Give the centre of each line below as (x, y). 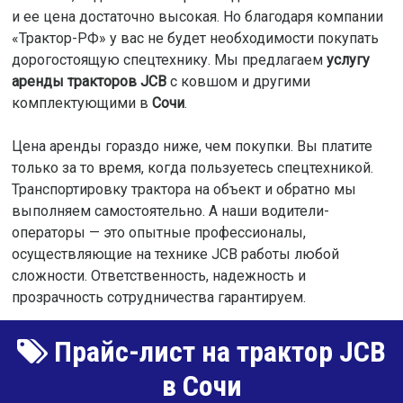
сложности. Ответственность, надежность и (158, 276)
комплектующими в (81, 103)
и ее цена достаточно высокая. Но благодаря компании (197, 17)
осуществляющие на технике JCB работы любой (175, 255)
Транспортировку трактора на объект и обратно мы (184, 190)
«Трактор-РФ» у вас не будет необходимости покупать (195, 39)
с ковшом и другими (238, 82)
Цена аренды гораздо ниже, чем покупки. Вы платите (192, 147)
